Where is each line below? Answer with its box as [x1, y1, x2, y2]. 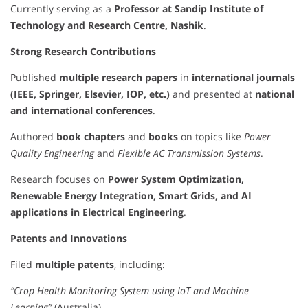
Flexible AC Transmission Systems [118, 146, 261, 159]
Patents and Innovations [10, 231, 127, 245]
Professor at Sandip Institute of [114, 1, 263, 15]
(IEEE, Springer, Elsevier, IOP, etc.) [10, 87, 170, 100]
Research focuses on [10, 172, 108, 186]
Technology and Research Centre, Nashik [10, 18, 203, 32]
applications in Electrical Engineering [10, 205, 184, 219]
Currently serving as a [10, 1, 114, 15]
